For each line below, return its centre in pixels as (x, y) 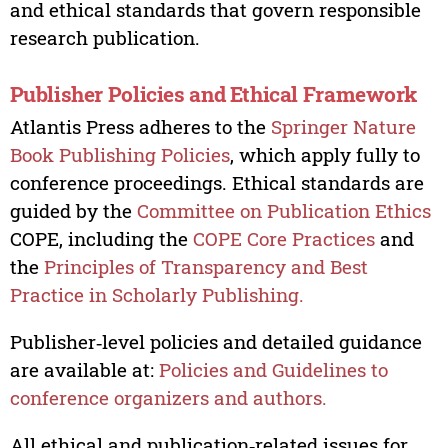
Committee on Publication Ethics (283, 210)
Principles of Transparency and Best (203, 266)
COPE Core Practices (283, 238)
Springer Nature (343, 126)
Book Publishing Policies (119, 154)
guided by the (73, 210)
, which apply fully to (324, 154)
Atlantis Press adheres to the (140, 126)
